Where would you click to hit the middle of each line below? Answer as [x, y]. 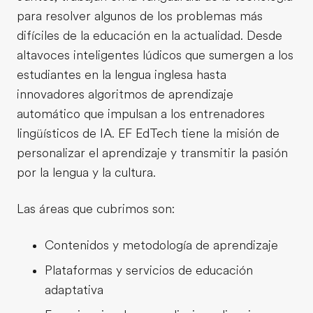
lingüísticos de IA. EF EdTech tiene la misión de [148, 133]
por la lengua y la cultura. [86, 172]
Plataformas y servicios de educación [149, 270]
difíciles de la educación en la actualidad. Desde [150, 35]
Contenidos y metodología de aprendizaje [161, 245]
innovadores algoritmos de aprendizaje [125, 94]
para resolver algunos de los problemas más [140, 16]
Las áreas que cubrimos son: [96, 209]
